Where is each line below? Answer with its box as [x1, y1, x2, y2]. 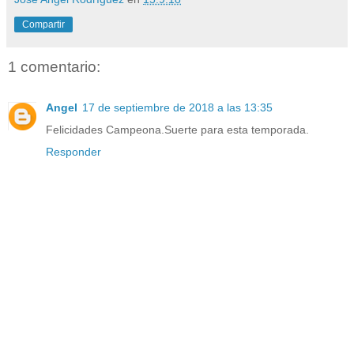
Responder [46, 145, 101, 159]
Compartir [22, 18, 65, 30]
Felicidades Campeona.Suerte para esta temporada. [46, 123, 309, 137]
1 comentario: [8, 58, 100, 75]
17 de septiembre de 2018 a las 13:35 [82, 101, 273, 115]
